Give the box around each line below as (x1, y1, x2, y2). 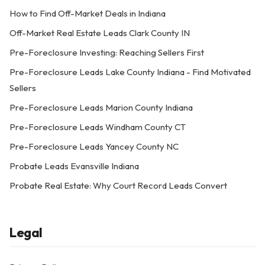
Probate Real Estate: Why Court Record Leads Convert (9, 180, 227, 191)
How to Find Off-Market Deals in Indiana (9, 8, 166, 19)
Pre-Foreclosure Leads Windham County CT (9, 121, 186, 132)
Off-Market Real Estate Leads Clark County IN (9, 27, 190, 38)
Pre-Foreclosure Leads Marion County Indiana (9, 102, 193, 113)
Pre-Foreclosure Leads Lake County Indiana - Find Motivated (9, 66, 251, 77)
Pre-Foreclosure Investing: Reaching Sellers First (9, 47, 204, 58)
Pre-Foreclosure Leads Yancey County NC (9, 141, 179, 152)
